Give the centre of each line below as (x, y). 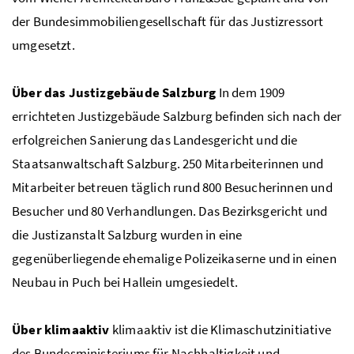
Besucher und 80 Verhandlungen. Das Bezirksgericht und (170, 211)
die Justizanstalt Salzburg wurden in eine (127, 234)
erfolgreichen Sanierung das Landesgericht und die (155, 139)
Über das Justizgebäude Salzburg (114, 92)
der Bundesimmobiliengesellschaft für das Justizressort (168, 21)
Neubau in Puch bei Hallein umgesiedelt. (125, 282)
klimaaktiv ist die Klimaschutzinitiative (220, 329)
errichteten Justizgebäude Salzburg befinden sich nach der (177, 116)
